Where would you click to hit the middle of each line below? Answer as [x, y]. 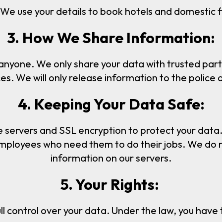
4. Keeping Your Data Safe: [111, 104]
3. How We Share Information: [111, 38]
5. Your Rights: [110, 184]
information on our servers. [111, 158]
